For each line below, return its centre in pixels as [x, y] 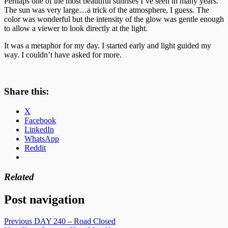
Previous [18, 221]
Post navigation [44, 199]
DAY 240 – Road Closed [75, 221]
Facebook [40, 121]
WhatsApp [42, 139]
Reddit [35, 148]
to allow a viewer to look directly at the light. [76, 28]
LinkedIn [39, 130]
